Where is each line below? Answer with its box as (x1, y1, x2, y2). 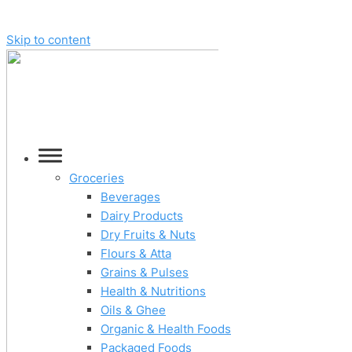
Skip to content (6, 32, 90, 47)
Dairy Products (101, 208, 183, 223)
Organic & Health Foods (101, 321, 231, 336)
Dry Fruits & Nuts (101, 227, 196, 242)
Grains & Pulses (101, 265, 189, 280)
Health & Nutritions (101, 284, 206, 299)
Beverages (101, 189, 160, 204)
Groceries (69, 170, 124, 185)
